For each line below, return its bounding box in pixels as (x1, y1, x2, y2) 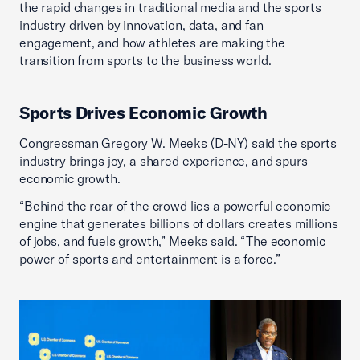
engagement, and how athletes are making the (19, 35, 285, 51)
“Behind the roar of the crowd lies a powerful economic (19, 198, 331, 214)
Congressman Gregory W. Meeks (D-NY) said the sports (19, 135, 337, 151)
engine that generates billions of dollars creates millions (19, 215, 338, 231)
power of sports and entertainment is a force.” (19, 251, 280, 267)
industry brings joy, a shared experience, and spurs (19, 153, 308, 169)
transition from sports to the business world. (19, 52, 272, 68)
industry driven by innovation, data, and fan (19, 17, 264, 33)
